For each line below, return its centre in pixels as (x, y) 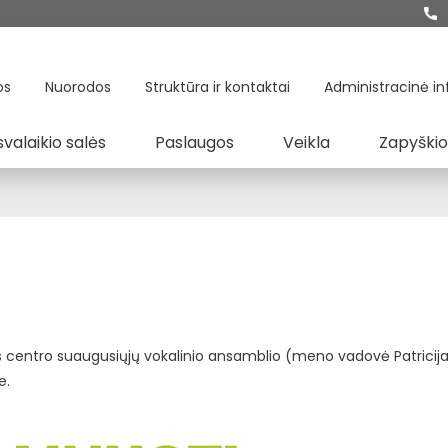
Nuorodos (78, 87)
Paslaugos (194, 142)
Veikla (306, 142)
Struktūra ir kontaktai (217, 87)
